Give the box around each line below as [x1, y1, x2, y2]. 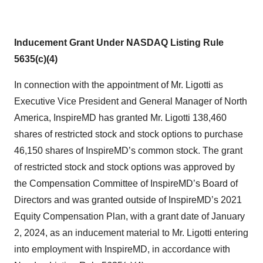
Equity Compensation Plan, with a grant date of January [14, 211, 245, 222]
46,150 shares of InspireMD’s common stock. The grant [14, 146, 242, 156]
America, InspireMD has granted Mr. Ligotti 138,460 [14, 113, 227, 123]
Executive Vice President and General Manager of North [14, 96, 247, 107]
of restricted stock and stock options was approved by [14, 162, 235, 173]
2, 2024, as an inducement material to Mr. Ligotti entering [14, 228, 248, 238]
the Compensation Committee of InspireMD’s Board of [14, 178, 238, 189]
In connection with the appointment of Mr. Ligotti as [14, 80, 223, 90]
